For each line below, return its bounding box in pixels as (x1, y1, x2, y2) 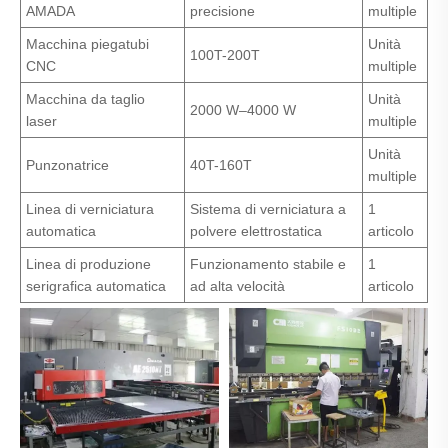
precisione (190, 3, 255, 20)
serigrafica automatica (26, 278, 166, 295)
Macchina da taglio (26, 91, 145, 108)
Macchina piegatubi (26, 36, 149, 53)
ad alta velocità (190, 278, 285, 295)
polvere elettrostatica (190, 223, 322, 240)
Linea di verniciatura (26, 201, 154, 218)
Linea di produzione (26, 256, 151, 273)
